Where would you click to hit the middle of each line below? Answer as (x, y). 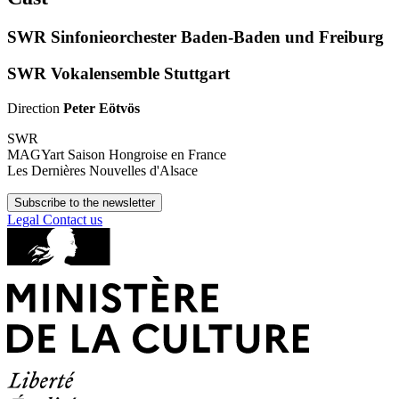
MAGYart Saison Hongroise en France (117, 154)
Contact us (73, 219)
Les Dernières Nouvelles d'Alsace (102, 170)
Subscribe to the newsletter (85, 202)
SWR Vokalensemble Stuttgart (118, 73)
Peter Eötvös (102, 108)
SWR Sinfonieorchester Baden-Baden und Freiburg (195, 37)
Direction (35, 108)
